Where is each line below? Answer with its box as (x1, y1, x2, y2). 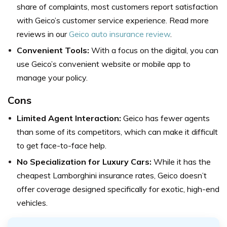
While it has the (154, 157, 211, 167)
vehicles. (17, 198, 48, 208)
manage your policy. (17, 72, 88, 83)
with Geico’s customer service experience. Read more (17, 15, 209, 26)
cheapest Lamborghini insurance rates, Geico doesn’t (17, 170, 207, 181)
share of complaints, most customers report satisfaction (17, 2, 218, 12)
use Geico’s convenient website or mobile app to (17, 59, 191, 69)
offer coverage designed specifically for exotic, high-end (17, 184, 219, 195)
